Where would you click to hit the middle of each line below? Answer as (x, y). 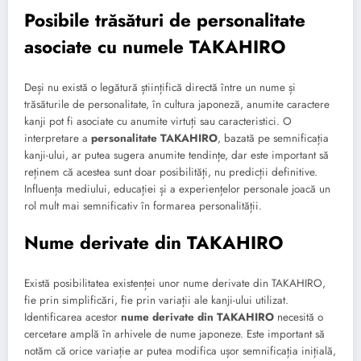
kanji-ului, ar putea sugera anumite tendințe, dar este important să (176, 155)
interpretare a (58, 138)
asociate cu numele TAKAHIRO (155, 47)
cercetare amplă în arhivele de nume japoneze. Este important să (174, 334)
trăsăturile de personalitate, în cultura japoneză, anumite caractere (177, 104)
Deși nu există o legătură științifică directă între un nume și (160, 87)
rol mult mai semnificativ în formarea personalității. (143, 205)
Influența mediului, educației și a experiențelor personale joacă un (177, 189)
